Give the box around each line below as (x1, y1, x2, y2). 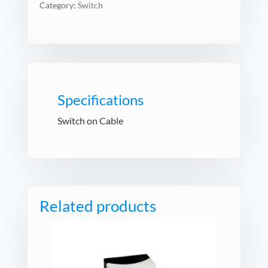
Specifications (57, 91, 144, 109)
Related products (39, 196, 156, 216)
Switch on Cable (57, 115, 123, 127)
